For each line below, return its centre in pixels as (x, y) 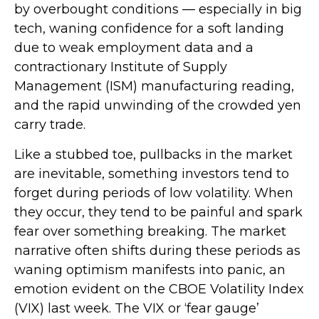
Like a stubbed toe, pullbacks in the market (153, 155)
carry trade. (50, 125)
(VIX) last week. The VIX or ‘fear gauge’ (137, 308)
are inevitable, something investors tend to (152, 174)
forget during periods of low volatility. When (154, 193)
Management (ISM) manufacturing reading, (154, 86)
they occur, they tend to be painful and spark (158, 212)
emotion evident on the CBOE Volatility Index (159, 289)
